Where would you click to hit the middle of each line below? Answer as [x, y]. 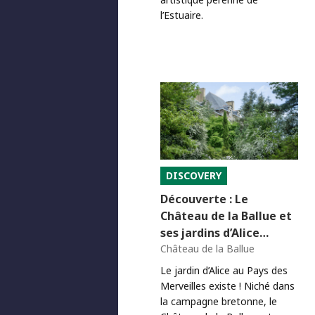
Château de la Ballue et [226, 216]
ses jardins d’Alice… [214, 232]
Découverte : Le [204, 199]
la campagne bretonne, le [219, 301]
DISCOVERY [194, 175]
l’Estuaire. [182, 15]
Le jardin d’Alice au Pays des [224, 270]
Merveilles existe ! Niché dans [227, 285]
